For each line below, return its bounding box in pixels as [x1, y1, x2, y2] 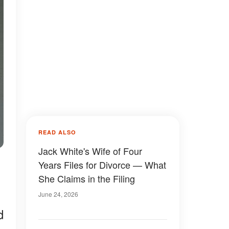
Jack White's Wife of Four [38, 144, 142, 157]
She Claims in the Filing [38, 172, 135, 185]
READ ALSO [38, 128, 76, 136]
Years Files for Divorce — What [38, 158, 166, 171]
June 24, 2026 [38, 190, 78, 198]
